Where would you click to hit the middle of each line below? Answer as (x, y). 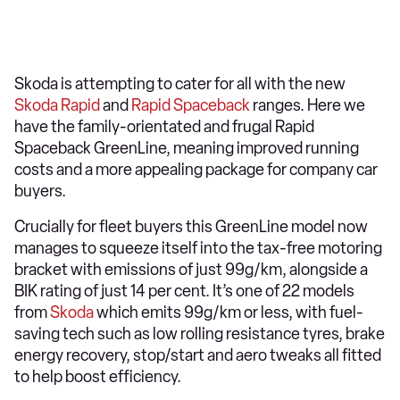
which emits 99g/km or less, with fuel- (229, 312)
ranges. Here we (308, 105)
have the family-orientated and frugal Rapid (164, 127)
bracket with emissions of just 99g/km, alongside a (191, 270)
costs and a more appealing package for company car (196, 170)
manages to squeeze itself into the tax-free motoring (198, 248)
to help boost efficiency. (98, 377)
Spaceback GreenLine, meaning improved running (187, 148)
